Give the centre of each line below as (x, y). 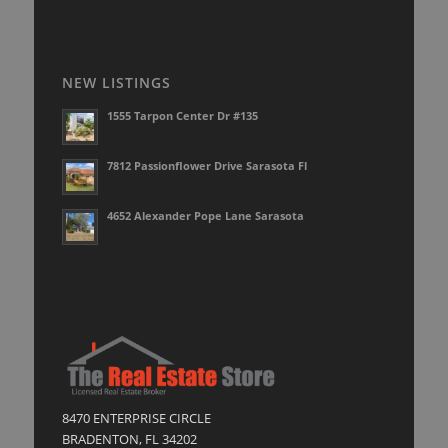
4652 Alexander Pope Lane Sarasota (206, 216)
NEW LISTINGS (117, 83)
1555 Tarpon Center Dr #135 (183, 116)
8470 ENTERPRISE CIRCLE (137, 418)
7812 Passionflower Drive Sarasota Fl (207, 166)
